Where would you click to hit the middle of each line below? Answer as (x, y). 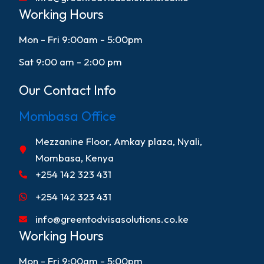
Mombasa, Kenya (74, 157)
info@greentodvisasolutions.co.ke (112, 219)
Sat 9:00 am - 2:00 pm (71, 62)
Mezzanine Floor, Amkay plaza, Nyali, (118, 141)
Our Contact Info (68, 90)
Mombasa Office (68, 116)
